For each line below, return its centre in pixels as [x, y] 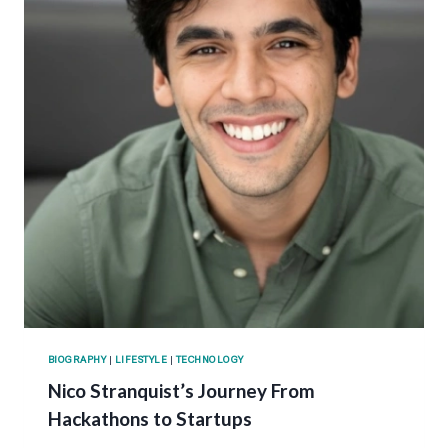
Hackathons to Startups [150, 418]
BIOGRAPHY [77, 359]
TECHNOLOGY [209, 359]
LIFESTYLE [141, 359]
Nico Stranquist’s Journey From [181, 390]
